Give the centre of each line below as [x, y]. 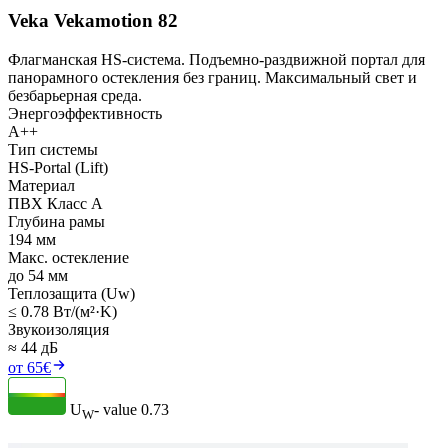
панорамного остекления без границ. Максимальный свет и [212, 77]
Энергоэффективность [85, 113]
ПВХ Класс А [55, 203]
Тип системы [53, 149]
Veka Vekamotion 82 [93, 21]
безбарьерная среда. [75, 95]
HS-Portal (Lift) [58, 167]
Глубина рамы [56, 221]
